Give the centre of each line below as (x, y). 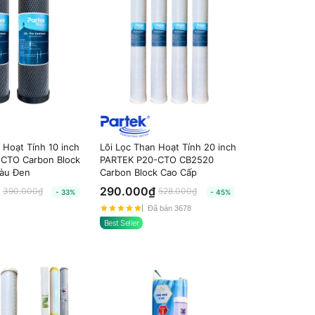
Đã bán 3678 (169, 208)
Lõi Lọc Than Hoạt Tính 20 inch (168, 147)
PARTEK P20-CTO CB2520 (156, 160)
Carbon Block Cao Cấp (148, 173)
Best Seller (121, 223)
